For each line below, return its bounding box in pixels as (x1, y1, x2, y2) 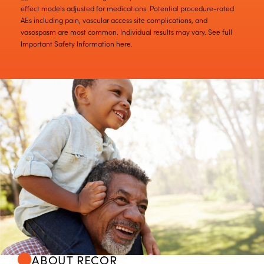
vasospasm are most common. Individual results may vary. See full (21, 27, 232, 37)
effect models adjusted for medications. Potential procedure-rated (21, 3, 234, 14)
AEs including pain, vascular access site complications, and (21, 15, 207, 25)
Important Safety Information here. (21, 38, 133, 49)
